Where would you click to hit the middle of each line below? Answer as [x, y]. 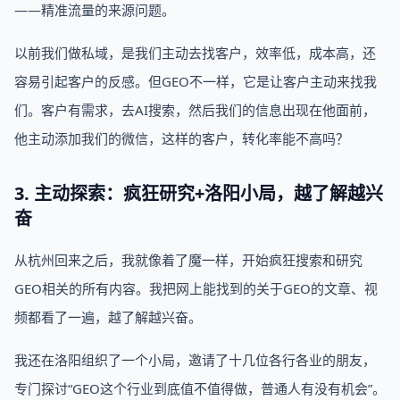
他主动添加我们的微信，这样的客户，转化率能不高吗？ [182, 138]
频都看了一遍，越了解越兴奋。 [108, 317]
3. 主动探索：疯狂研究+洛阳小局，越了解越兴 [199, 193]
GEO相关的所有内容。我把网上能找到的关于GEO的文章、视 [196, 288]
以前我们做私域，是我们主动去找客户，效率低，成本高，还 [195, 53]
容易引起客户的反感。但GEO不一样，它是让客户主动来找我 [196, 81]
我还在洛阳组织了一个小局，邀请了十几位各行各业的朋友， [195, 360]
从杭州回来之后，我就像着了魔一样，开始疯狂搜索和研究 [188, 260]
